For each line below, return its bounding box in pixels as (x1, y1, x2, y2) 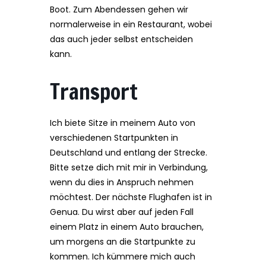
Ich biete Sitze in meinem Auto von (50, 117, 195, 129)
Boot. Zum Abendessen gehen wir (50, 4, 188, 15)
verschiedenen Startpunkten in (50, 132, 178, 144)
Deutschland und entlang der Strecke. (50, 147, 207, 159)
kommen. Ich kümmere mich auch (50, 251, 195, 262)
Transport (50, 77, 138, 107)
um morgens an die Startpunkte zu (50, 236, 195, 248)
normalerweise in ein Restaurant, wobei (50, 18, 212, 30)
